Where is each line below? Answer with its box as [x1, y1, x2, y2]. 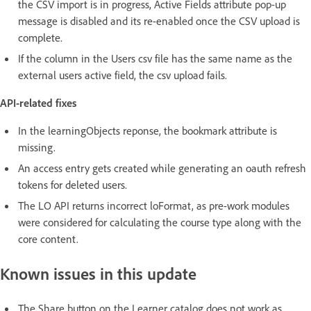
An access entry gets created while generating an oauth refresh [18, 160, 306, 175]
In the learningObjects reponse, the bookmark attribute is [18, 123, 277, 137]
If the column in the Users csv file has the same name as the [18, 51, 292, 65]
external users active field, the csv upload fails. [18, 67, 227, 82]
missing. [18, 140, 56, 154]
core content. [18, 231, 78, 246]
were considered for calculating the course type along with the [18, 215, 301, 229]
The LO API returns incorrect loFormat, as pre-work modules [18, 198, 289, 212]
